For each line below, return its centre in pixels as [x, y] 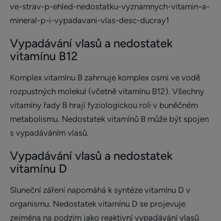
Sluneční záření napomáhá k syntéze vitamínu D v [100, 190]
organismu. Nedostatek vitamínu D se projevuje [98, 204]
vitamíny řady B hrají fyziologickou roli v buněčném [104, 105]
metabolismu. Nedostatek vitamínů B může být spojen [109, 119]
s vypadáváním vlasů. [49, 133]
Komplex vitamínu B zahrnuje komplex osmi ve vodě [105, 77]
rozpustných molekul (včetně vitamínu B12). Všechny [107, 91]
